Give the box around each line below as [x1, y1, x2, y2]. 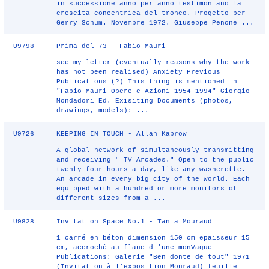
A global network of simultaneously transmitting [56, 147, 255, 154]
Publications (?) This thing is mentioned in [56, 78, 238, 85]
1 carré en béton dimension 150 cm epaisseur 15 [56, 234, 250, 241]
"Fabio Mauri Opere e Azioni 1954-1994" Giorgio [56, 88, 250, 95]
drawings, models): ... [56, 107, 150, 114]
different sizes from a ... [56, 195, 166, 202]
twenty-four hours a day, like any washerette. [56, 166, 246, 173]
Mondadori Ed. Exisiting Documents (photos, [56, 97, 234, 104]
